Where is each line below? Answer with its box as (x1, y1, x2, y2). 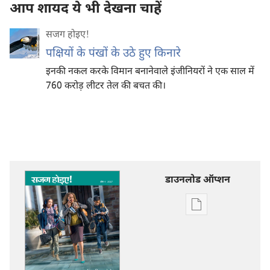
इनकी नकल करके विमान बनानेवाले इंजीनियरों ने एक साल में (46, 66, 254, 78)
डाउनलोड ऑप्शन (165, 174, 230, 187)
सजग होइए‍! (46, 29, 89, 42)
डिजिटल (196, 204, 225, 218)
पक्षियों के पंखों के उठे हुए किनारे (46, 46, 181, 61)
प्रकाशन (196, 219, 223, 232)
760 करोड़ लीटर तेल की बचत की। (46, 80, 166, 93)
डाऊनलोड (196, 233, 231, 246)
